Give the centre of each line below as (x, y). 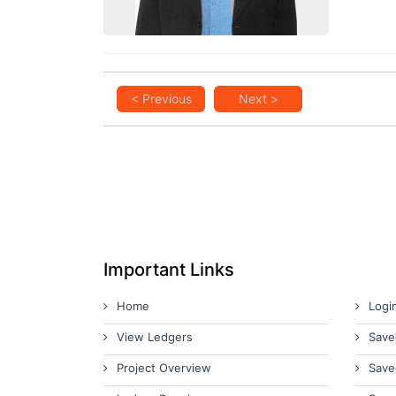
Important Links (169, 270)
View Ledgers (155, 337)
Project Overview (164, 368)
